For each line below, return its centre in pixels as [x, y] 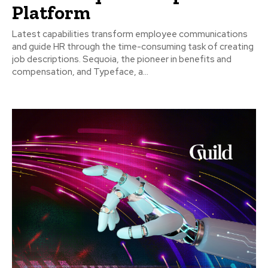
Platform [51, 13]
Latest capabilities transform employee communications [130, 34]
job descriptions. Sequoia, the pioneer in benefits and [122, 60]
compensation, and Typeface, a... [80, 72]
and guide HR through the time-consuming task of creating [133, 47]
